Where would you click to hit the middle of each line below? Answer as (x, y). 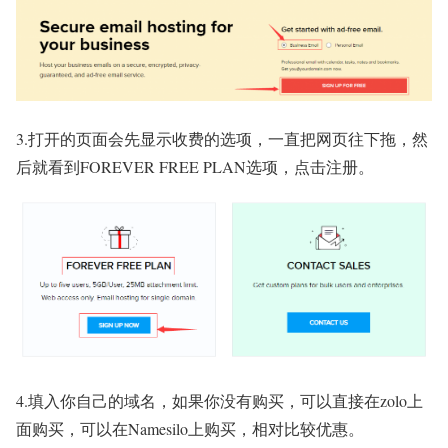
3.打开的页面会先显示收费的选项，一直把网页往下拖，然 (222, 139)
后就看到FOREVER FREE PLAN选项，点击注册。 (195, 167)
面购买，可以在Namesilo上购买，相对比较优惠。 (190, 429)
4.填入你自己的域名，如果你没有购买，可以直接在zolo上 (219, 401)
